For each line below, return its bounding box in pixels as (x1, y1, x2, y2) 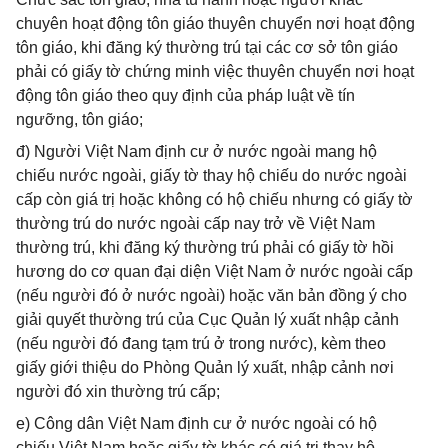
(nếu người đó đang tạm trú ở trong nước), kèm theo (16, 335, 386, 352)
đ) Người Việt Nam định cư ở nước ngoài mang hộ (16, 143, 377, 160)
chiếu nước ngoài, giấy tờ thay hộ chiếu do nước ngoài (16, 167, 407, 184)
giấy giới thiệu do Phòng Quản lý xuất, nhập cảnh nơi (16, 359, 394, 376)
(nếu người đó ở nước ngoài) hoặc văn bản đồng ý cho (16, 287, 407, 304)
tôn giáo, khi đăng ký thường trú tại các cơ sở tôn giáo (16, 39, 398, 56)
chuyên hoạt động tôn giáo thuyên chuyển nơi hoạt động (16, 15, 415, 32)
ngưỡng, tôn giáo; (16, 111, 143, 128)
